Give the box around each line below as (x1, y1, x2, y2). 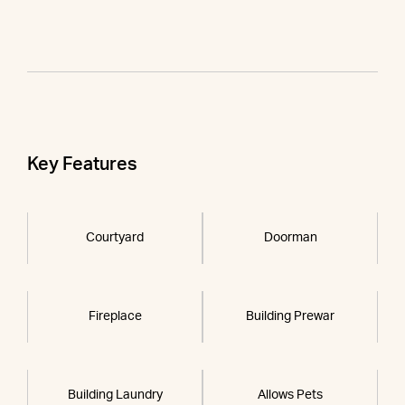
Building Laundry (67, 389, 163, 402)
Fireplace (88, 310, 142, 324)
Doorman (263, 231, 317, 245)
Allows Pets (258, 389, 323, 402)
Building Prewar (246, 310, 334, 324)
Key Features (27, 155, 137, 174)
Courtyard (86, 231, 144, 245)
